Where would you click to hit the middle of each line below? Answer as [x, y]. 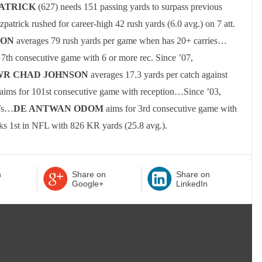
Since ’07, [174, 58]
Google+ [87, 184]
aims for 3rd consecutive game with [171, 108]
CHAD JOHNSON [52, 75]
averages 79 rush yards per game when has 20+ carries [117, 41]
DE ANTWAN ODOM [60, 108]
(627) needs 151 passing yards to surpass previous [129, 7]
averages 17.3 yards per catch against [159, 75]
